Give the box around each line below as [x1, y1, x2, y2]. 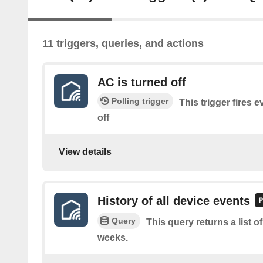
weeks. [97, 232, 128, 242]
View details [59, 146, 112, 157]
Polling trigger [112, 96, 168, 106]
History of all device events [97, 194, 250, 208]
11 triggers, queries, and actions [42, 38, 204, 50]
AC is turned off [97, 76, 186, 89]
